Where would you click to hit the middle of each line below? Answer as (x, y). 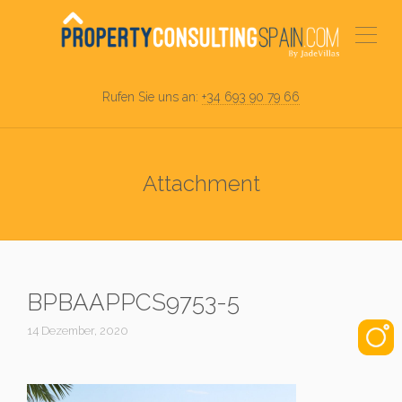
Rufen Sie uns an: (152, 97)
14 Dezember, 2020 (78, 331)
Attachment (201, 184)
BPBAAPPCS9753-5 (133, 302)
